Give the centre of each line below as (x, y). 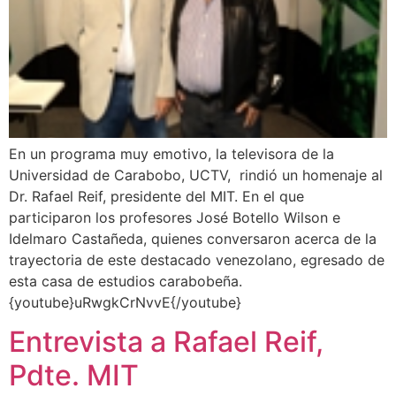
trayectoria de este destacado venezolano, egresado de (197, 260)
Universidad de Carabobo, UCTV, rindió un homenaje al (196, 175)
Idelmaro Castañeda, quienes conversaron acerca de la (193, 239)
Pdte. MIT (74, 376)
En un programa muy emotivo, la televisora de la (171, 154)
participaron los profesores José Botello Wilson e (175, 217)
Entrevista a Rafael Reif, (166, 342)
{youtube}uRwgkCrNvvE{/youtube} (125, 302)
